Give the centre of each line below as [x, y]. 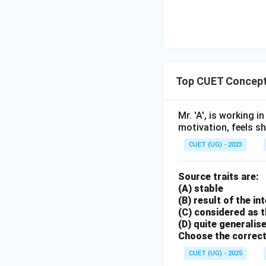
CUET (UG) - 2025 [216, 253]
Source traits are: [218, 177]
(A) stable [201, 189]
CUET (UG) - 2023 [216, 145]
